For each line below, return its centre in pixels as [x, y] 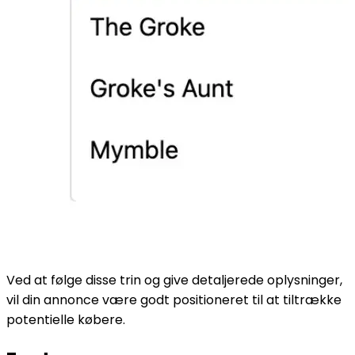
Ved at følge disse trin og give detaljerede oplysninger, [174, 280]
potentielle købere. [66, 319]
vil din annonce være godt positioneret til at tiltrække [174, 300]
